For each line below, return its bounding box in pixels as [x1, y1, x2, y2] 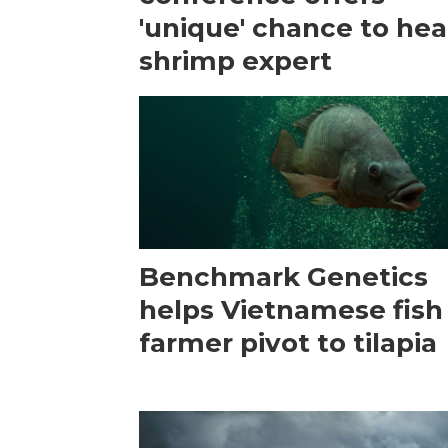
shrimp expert [139, 44, 333, 77]
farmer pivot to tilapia [139, 326, 438, 359]
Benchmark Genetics [139, 260, 429, 293]
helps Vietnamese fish [139, 293, 444, 326]
